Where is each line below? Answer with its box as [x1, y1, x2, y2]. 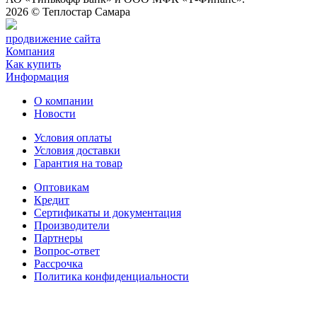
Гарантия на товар [34, 156, 122, 169]
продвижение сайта [6, 32, 100, 45]
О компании [34, 94, 93, 107]
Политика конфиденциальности [34, 270, 189, 282]
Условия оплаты [34, 131, 112, 144]
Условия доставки [34, 144, 120, 156]
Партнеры [34, 231, 83, 244]
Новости [34, 107, 76, 120]
